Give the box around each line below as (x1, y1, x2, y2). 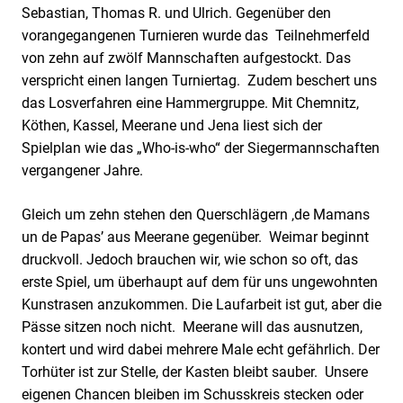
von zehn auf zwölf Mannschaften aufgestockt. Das (22, 49, 351, 67)
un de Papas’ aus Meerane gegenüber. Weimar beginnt (22, 228, 369, 246)
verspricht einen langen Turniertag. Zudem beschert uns (22, 71, 377, 89)
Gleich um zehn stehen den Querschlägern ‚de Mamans (22, 205, 370, 223)
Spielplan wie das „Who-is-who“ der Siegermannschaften (22, 139, 380, 157)
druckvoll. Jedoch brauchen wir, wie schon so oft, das (22, 250, 358, 268)
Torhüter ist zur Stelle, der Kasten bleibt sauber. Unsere (22, 363, 368, 381)
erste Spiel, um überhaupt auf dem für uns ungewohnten (22, 273, 378, 291)
